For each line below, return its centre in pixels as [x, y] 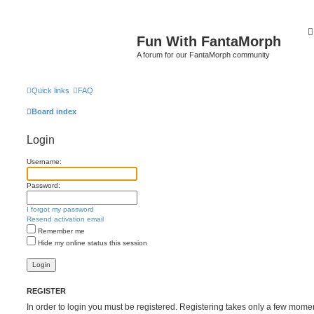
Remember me [60, 231]
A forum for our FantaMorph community [203, 55]
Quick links [50, 90]
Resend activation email [65, 219]
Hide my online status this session [91, 243]
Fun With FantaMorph [209, 41]
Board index [54, 111]
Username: [44, 161]
